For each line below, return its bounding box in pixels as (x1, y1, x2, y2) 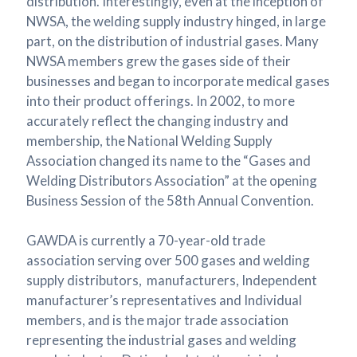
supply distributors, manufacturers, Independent (25, 272, 317, 289)
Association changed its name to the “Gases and (25, 152, 311, 170)
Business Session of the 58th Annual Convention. (25, 192, 314, 210)
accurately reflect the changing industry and (25, 112, 288, 130)
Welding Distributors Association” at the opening (25, 172, 317, 190)
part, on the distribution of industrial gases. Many (25, 33, 319, 50)
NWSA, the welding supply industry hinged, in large (25, 13, 326, 30)
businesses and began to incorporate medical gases (25, 73, 330, 90)
